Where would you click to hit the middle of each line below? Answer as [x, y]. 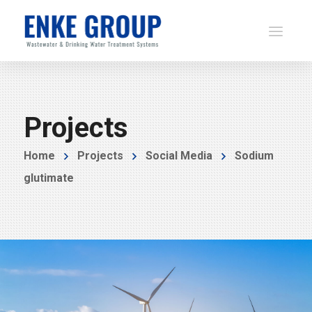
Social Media [179, 156]
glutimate [48, 178]
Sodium [254, 156]
